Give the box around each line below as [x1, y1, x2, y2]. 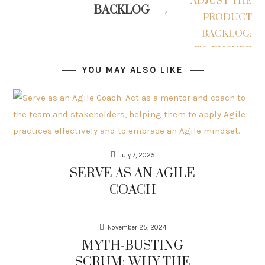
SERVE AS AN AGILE [70, 166, 195, 182]
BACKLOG [93, 3, 152, 18]
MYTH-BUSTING [82, 238, 183, 254]
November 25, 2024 [107, 224, 166, 231]
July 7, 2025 [118, 151, 155, 159]
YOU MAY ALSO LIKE [82, 64, 183, 75]
